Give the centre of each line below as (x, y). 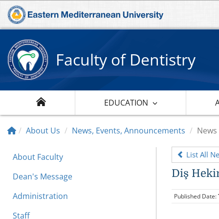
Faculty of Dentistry (126, 59)
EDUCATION (126, 102)
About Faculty (38, 157)
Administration (40, 196)
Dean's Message (43, 176)
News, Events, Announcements (129, 130)
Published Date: (196, 196)
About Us (43, 130)
